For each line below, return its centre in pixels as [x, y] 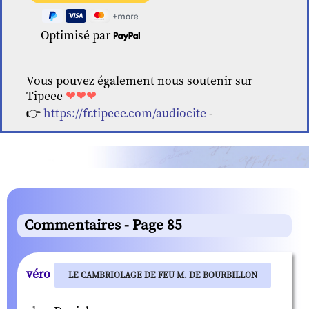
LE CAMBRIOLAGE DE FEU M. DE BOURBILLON [163, 275]
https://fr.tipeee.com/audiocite [125, 114]
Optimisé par [77, 36]
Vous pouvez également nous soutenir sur [140, 82]
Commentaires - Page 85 [103, 225]
